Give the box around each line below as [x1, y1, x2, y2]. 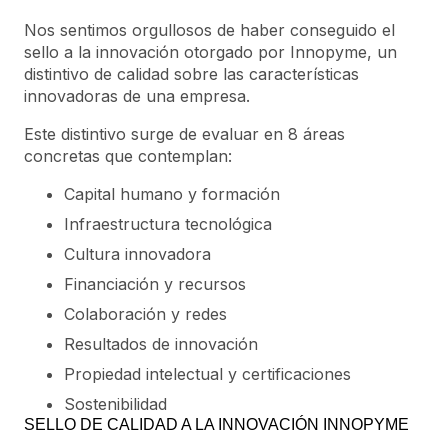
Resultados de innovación [64, 333, 258, 354]
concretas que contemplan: [24, 145, 232, 166]
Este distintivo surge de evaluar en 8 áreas [24, 123, 345, 144]
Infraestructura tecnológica [64, 213, 272, 234]
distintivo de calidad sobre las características [24, 63, 359, 84]
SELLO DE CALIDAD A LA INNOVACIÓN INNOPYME [24, 415, 409, 433]
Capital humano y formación [64, 183, 280, 204]
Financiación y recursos [64, 273, 246, 294]
